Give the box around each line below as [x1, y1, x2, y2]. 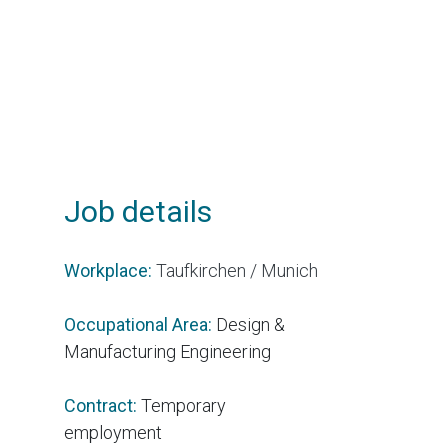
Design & [215, 314, 285, 335]
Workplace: [63, 260, 156, 281]
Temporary [140, 395, 226, 416]
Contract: [63, 395, 141, 416]
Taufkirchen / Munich [155, 260, 318, 281]
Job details [63, 194, 212, 229]
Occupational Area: [63, 314, 216, 335]
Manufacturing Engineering [63, 341, 271, 362]
